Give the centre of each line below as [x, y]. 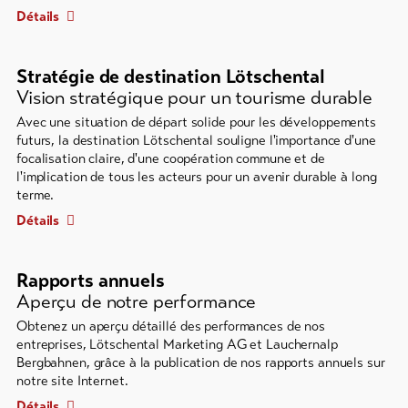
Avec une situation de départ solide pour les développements [196, 122]
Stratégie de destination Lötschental [171, 77]
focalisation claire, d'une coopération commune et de [171, 159]
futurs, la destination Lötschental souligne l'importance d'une [196, 141]
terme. [36, 195]
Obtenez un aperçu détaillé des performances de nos [171, 326]
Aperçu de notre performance [137, 302]
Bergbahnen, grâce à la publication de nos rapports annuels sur [201, 363]
